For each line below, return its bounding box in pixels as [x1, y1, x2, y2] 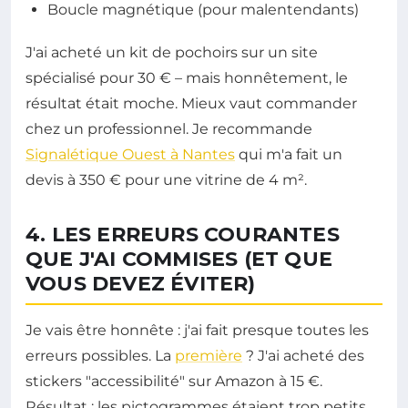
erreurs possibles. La [25, 347, 175, 365]
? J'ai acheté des [242, 347, 364, 365]
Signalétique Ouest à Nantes [25, 146, 235, 164]
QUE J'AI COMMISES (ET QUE [25, 247, 333, 272]
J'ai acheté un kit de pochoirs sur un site [25, 44, 318, 62]
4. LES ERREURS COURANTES [25, 222, 340, 248]
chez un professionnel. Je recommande [25, 120, 312, 138]
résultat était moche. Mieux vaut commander [25, 95, 357, 113]
